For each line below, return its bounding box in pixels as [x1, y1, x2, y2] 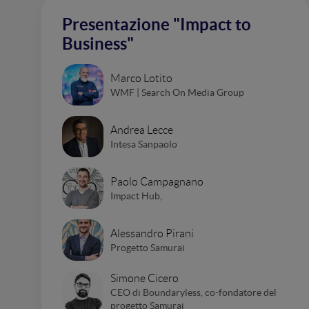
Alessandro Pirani [110, 227, 194, 239]
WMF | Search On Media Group [110, 86, 244, 98]
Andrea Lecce [110, 123, 173, 136]
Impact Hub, [110, 190, 162, 201]
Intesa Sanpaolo [110, 138, 177, 150]
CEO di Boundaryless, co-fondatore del [110, 287, 277, 298]
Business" [62, 34, 134, 53]
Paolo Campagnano [110, 175, 203, 188]
